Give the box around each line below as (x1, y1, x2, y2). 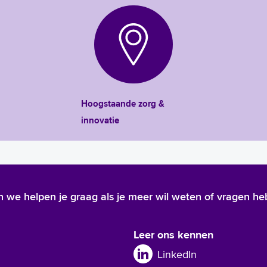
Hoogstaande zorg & (81, 97, 165, 111)
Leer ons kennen (133, 227, 213, 243)
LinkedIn (157, 246, 197, 262)
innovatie (81, 114, 120, 128)
